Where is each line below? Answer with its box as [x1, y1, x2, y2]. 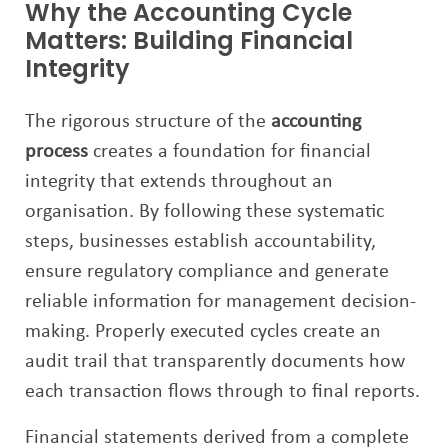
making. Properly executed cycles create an [25, 322, 381, 342]
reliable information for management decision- [25, 292, 416, 312]
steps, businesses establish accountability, [25, 232, 376, 252]
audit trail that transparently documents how [25, 352, 405, 372]
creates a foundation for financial [88, 142, 371, 162]
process [25, 142, 88, 162]
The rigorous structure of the [25, 112, 271, 132]
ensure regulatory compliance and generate [25, 262, 389, 282]
